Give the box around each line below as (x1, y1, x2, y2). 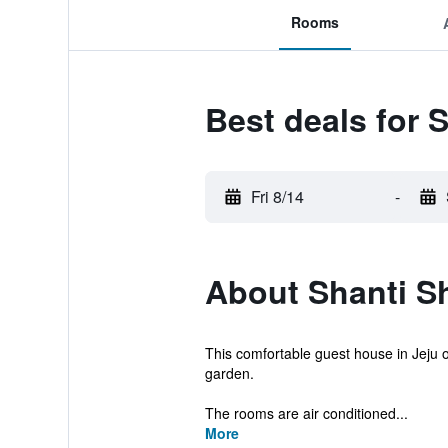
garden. (204, 363, 254, 383)
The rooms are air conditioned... (204, 403, 408, 423)
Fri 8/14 (250, 185, 304, 208)
